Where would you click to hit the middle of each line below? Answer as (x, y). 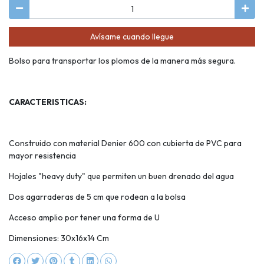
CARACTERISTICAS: (49, 102)
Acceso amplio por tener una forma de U (84, 218)
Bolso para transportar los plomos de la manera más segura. (123, 61)
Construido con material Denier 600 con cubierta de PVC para (125, 143)
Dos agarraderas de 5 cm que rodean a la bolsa (98, 197)
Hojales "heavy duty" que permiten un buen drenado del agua (122, 176)
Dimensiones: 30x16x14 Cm (59, 238)
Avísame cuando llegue (132, 36)
